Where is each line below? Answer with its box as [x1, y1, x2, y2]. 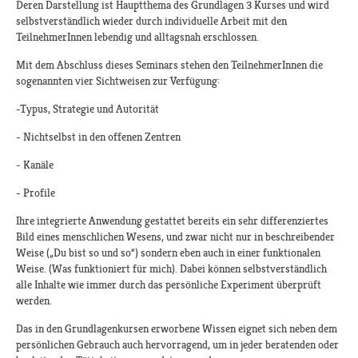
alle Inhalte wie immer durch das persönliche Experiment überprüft [16, 278, 321, 292]
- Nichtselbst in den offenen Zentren [16, 130, 181, 144]
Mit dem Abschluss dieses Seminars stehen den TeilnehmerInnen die [16, 58, 323, 72]
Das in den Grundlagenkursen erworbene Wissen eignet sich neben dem [16, 322, 337, 336]
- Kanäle [16, 158, 54, 172]
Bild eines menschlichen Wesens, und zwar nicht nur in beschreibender [16, 230, 335, 244]
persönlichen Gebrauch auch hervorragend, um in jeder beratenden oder [16, 338, 339, 352]
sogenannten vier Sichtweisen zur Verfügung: [16, 74, 220, 88]
